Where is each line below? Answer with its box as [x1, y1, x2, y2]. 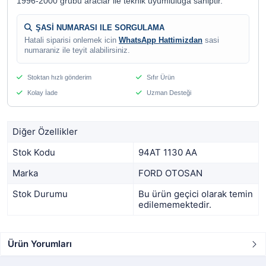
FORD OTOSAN [138, 167, 202, 179]
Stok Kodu [12, 147, 55, 158]
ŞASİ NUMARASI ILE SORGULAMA [33, 23, 164, 32]
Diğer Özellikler [12, 126, 78, 137]
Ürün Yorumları [8, 238, 72, 249]
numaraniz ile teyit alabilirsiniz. [24, 46, 130, 55]
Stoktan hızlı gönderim [26, 74, 91, 81]
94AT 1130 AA [138, 147, 197, 158]
